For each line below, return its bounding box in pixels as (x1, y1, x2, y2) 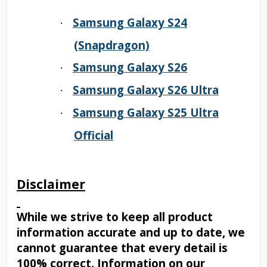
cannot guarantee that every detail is (17, 240, 228, 255)
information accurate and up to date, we (17, 224, 245, 240)
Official (74, 127, 113, 142)
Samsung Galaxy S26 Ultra (73, 82, 219, 97)
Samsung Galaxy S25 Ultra (73, 104, 219, 120)
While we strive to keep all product (17, 209, 213, 224)
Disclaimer (17, 175, 85, 193)
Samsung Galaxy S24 (73, 14, 187, 30)
